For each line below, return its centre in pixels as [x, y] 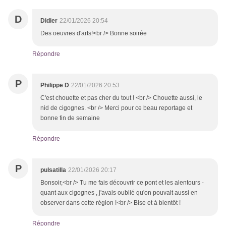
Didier [49, 21]
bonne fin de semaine [70, 118]
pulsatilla [53, 170]
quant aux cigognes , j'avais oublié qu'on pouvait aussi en [119, 193]
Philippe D [55, 86]
